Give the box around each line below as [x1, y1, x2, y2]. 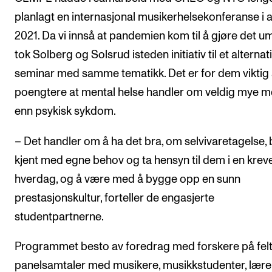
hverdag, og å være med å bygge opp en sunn [15, 173, 240, 185]
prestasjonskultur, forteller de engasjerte [15, 192, 214, 204]
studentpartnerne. [15, 211, 104, 223]
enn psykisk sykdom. [15, 106, 116, 118]
